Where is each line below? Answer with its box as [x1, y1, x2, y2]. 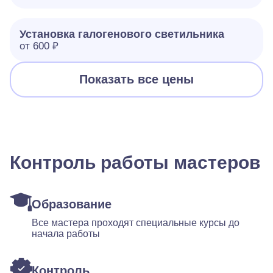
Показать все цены [79, 73, 194, 86]
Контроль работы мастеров [10, 152, 260, 172]
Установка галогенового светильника [19, 28, 224, 40]
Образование [32, 197, 112, 211]
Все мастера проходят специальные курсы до [32, 218, 239, 228]
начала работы [32, 229, 100, 239]
